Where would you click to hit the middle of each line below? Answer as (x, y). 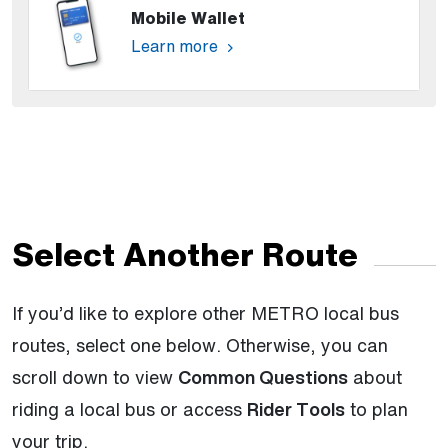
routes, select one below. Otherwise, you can (200, 344)
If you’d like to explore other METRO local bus (205, 312)
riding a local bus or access (129, 408)
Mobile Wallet (188, 17)
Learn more (176, 45)
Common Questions (263, 376)
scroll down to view (95, 376)
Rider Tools (296, 408)
